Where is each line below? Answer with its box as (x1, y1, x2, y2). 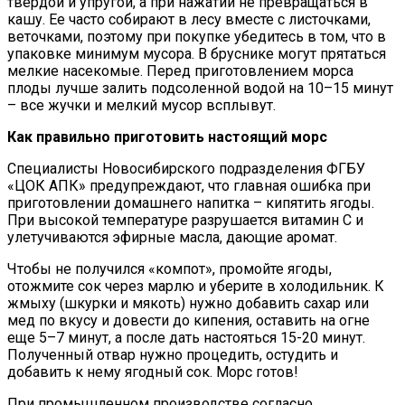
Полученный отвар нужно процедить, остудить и (7, 346, 338, 364)
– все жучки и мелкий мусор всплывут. (7, 97, 276, 115)
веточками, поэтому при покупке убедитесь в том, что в (7, 28, 386, 46)
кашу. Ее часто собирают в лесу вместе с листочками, (7, 11, 371, 29)
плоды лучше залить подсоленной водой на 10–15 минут (7, 80, 393, 98)
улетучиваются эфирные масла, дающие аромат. (7, 229, 337, 247)
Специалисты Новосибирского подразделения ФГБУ (7, 160, 365, 178)
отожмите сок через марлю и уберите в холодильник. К (7, 278, 384, 296)
